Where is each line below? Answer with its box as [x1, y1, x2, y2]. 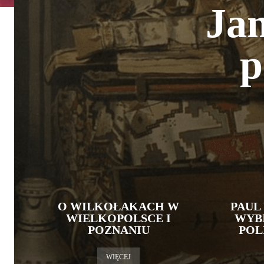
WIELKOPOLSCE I [66, 212, 171, 225]
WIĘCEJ [106, 253, 131, 261]
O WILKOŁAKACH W [58, 200, 179, 213]
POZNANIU [87, 223, 150, 236]
